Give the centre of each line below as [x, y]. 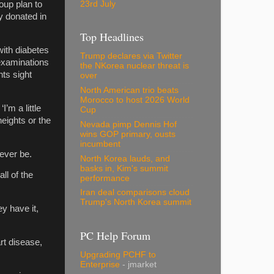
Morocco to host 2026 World [135, 100]
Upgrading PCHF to [118, 255]
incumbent [100, 144]
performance [105, 178]
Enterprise [100, 265]
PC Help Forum [115, 235]
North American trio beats [129, 91]
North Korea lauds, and [125, 158]
